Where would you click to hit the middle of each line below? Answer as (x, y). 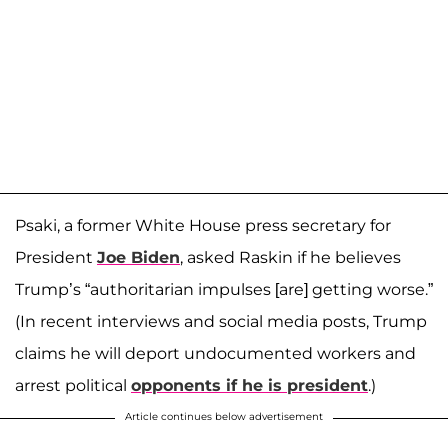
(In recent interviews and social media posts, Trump (221, 321)
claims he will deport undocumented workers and (215, 353)
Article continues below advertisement (224, 416)
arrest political (73, 385)
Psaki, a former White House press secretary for (203, 225)
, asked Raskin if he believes (290, 257)
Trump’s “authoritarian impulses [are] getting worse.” (224, 289)
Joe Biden (138, 257)
